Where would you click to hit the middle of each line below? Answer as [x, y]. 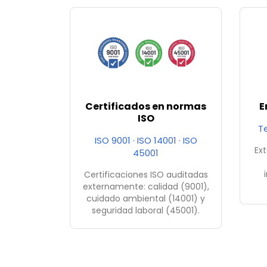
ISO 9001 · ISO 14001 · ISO [146, 141]
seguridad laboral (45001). [146, 211]
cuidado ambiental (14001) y [146, 199]
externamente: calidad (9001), [146, 187]
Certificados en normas [146, 107]
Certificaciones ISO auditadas [146, 175]
